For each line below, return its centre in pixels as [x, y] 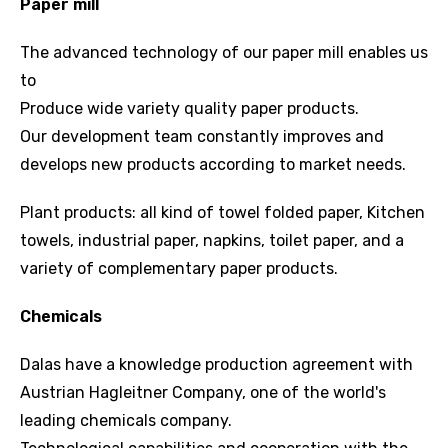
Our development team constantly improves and [202, 137]
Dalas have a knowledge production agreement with [216, 365]
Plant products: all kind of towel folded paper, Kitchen [222, 213]
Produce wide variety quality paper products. [189, 109]
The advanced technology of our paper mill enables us [224, 53]
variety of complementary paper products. [179, 269]
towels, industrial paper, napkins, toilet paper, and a [212, 241]
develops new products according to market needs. [213, 165]
